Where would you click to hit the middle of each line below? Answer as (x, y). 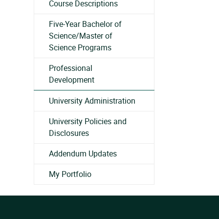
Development (72, 80)
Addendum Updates (83, 153)
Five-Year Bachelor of (85, 24)
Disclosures (69, 133)
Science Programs (80, 47)
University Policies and (88, 121)
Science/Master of (81, 36)
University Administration (92, 101)
